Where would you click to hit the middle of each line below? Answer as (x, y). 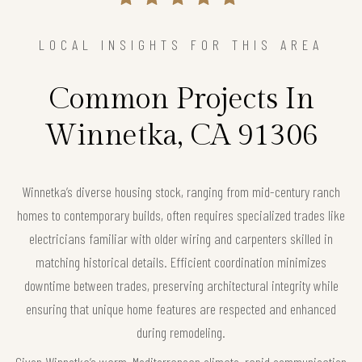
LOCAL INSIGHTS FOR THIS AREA (181, 45)
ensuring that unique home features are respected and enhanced (181, 309)
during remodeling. (181, 333)
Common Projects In (181, 100)
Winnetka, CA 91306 (181, 136)
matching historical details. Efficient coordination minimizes (181, 262)
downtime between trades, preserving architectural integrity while (181, 286)
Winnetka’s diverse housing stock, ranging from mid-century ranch (181, 192)
